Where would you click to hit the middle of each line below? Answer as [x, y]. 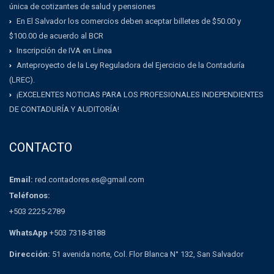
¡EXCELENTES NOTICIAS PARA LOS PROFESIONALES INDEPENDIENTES [140, 95]
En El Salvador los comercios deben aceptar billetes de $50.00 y [129, 21]
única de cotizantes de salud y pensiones [82, 6]
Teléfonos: [30, 196]
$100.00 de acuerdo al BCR [56, 36]
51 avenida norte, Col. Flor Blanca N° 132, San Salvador [148, 254]
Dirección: [31, 254]
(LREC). [22, 80]
